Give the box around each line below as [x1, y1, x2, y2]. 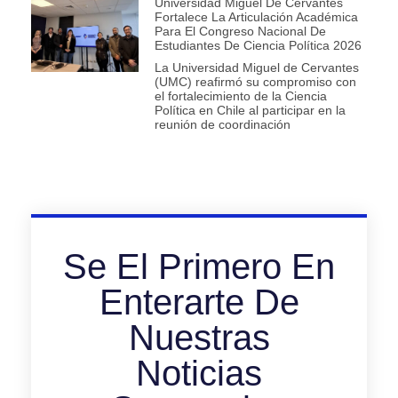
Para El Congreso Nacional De [154, 23, 326, 38]
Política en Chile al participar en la [154, 102, 346, 117]
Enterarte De [99, 283, 299, 322]
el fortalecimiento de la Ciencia [154, 88, 327, 103]
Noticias [136, 354, 262, 394]
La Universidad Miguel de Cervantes [154, 60, 359, 75]
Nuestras [128, 318, 270, 358]
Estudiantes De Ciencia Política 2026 [154, 37, 362, 52]
